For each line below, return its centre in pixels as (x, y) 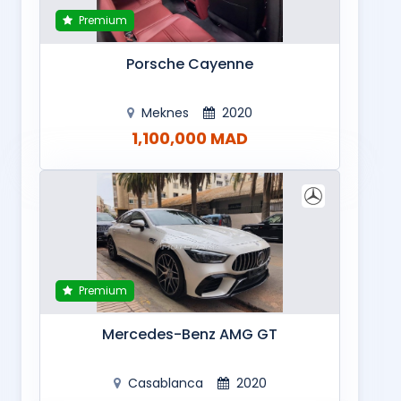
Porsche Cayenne (190, 64)
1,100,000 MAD (190, 138)
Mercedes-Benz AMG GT (190, 334)
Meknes (165, 112)
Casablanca (165, 383)
